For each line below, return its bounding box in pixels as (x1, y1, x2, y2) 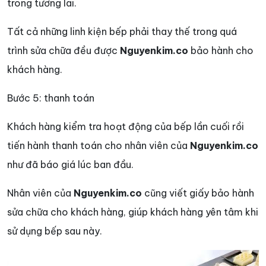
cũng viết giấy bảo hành (142, 186, 254, 199)
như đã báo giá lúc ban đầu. (7, 158, 134, 170)
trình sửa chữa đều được (7, 44, 120, 56)
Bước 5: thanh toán (7, 91, 94, 104)
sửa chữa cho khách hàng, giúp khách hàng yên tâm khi (7, 205, 258, 218)
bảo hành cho (188, 44, 254, 56)
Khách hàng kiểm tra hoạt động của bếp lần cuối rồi (7, 120, 244, 132)
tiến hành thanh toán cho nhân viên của (7, 139, 190, 151)
